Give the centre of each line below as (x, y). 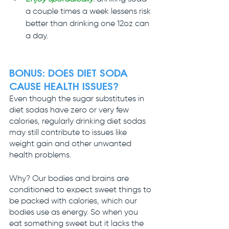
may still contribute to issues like (69, 133)
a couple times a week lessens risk (89, 12)
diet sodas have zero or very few (70, 110)
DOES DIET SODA (89, 73)
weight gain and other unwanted (71, 144)
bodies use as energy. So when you (75, 212)
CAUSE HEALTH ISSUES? (64, 87)
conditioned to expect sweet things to (81, 190)
